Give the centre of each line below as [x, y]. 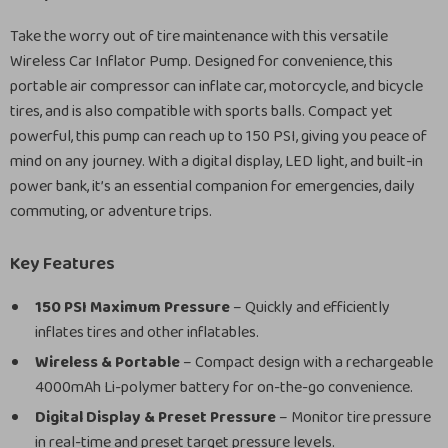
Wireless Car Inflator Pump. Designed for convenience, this [201, 61]
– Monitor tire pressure [353, 417]
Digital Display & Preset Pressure [155, 417]
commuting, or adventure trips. [111, 211]
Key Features [62, 264]
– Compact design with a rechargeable [306, 362]
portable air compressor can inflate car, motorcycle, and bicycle [216, 86]
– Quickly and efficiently [310, 307]
